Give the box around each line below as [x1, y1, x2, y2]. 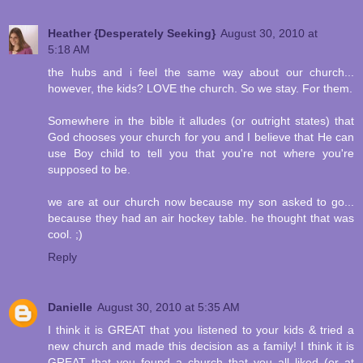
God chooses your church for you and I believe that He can [48, 130, 354, 144]
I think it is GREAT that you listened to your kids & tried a [48, 323, 354, 337]
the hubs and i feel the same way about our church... [48, 66, 354, 79]
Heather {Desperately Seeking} [48, 27, 216, 41]
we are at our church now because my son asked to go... [48, 195, 354, 209]
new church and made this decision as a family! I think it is [48, 340, 354, 353]
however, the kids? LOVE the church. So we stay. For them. [48, 82, 352, 96]
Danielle [48, 301, 92, 314]
